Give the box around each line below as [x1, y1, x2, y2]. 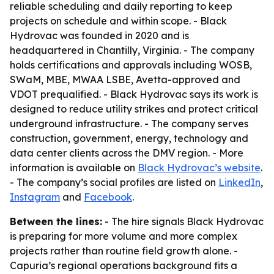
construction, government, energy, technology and [10, 132, 248, 144]
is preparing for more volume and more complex [10, 230, 237, 242]
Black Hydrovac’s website [138, 161, 261, 174]
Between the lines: [10, 215, 102, 228]
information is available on [10, 161, 138, 174]
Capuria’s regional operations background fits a [10, 259, 237, 272]
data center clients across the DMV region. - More [10, 147, 243, 159]
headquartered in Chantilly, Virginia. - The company [10, 44, 254, 56]
